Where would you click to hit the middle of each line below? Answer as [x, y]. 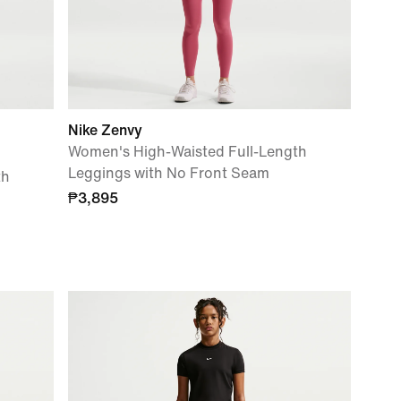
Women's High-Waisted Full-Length [188, 152]
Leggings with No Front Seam [169, 173]
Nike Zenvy [105, 130]
